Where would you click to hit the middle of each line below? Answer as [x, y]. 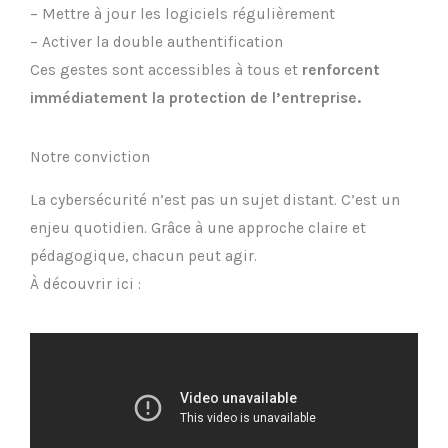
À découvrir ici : [85, 283]
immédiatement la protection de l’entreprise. [195, 98]
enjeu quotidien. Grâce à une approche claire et [198, 227]
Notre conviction [90, 156]
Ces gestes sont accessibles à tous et [166, 70]
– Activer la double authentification [156, 42]
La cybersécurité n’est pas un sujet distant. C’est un [215, 199]
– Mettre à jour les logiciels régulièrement [182, 14]
